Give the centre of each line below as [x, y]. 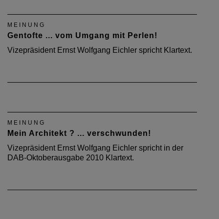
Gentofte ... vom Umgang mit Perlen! [82, 35]
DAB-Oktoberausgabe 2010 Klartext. [71, 158]
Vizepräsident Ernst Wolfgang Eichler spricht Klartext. [100, 50]
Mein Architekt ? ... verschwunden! [79, 133]
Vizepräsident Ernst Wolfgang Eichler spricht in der [95, 148]
